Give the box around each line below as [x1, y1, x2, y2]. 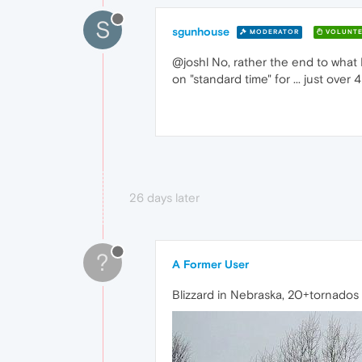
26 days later [129, 190, 200, 204]
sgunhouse [172, 24, 229, 38]
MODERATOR [247, 28, 299, 36]
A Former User [172, 257, 249, 271]
